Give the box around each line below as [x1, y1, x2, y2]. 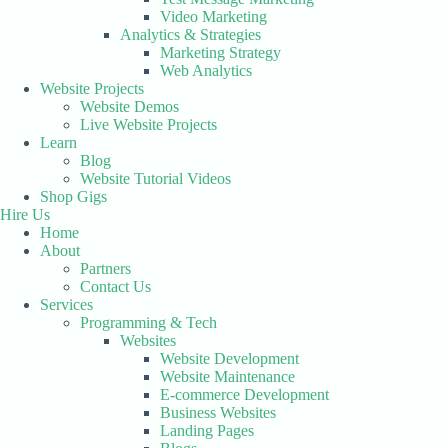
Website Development [160, 350, 299, 367]
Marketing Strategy [160, 44, 281, 61]
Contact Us [80, 278, 151, 295]
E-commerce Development [160, 386, 329, 403]
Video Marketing [160, 8, 267, 25]
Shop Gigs [40, 188, 107, 205]
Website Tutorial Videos [80, 170, 231, 187]
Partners [80, 260, 131, 277]
